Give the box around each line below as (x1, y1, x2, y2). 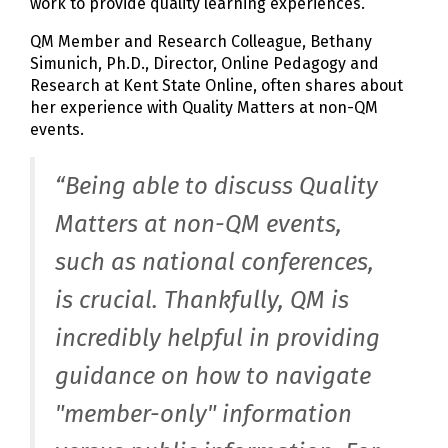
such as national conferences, (55, 248, 374, 277)
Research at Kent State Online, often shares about (30, 76, 403, 96)
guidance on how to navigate (55, 362, 371, 391)
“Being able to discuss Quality (55, 172, 378, 201)
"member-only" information (55, 400, 352, 429)
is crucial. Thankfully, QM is (55, 286, 349, 315)
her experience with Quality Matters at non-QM (30, 98, 378, 118)
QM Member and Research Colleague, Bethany (30, 32, 372, 52)
